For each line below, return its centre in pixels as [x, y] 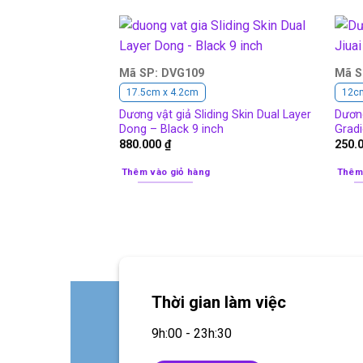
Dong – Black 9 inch [171, 130]
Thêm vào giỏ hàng [166, 172]
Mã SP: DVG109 [161, 73]
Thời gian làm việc [219, 302]
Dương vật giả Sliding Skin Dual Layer [215, 115]
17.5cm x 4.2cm [162, 92]
